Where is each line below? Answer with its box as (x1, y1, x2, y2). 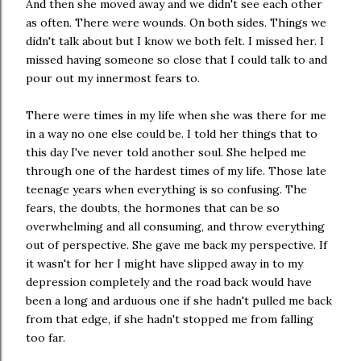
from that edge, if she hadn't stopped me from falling (26, 311, 313, 326)
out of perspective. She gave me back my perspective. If (26, 237, 327, 252)
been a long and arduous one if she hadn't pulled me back (26, 293, 332, 308)
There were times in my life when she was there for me (26, 107, 326, 122)
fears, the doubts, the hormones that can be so (26, 200, 280, 215)
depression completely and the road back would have (26, 274, 312, 289)
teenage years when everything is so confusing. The (26, 181, 307, 197)
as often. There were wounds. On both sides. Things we (26, 15, 326, 30)
